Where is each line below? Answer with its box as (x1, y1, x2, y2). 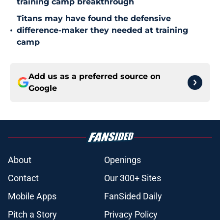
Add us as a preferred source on (28, 72, 161, 82)
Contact (8, 173, 39, 184)
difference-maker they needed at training (17, 26, 188, 35)
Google (28, 83, 57, 93)
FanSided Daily (104, 191, 162, 202)
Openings (104, 155, 141, 165)
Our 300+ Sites (104, 173, 161, 184)
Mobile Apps (8, 191, 56, 202)
